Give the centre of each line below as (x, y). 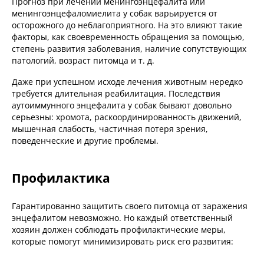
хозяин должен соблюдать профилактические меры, (119, 230)
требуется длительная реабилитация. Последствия (116, 94)
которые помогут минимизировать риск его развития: (123, 242)
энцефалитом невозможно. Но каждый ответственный (122, 218)
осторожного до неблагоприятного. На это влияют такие (127, 25)
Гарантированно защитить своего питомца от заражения (130, 206)
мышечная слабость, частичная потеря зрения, (110, 129)
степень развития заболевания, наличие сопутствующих (129, 49)
